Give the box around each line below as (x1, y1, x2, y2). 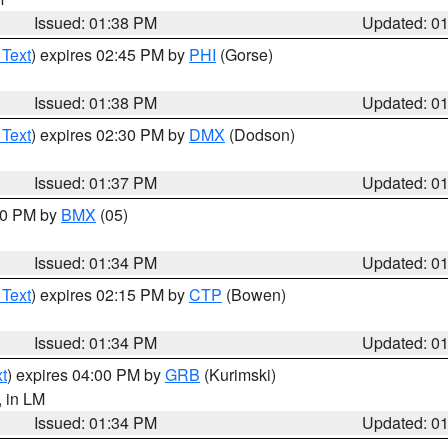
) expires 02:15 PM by (31, 283, 189, 306)
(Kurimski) (200, 363, 276, 386)
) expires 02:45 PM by (31, 43, 189, 66)
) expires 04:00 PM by (7, 363, 165, 386)
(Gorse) (216, 43, 273, 66)
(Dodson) (225, 123, 295, 146)
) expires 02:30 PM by (31, 123, 189, 146)
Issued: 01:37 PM (34, 171, 158, 194)
